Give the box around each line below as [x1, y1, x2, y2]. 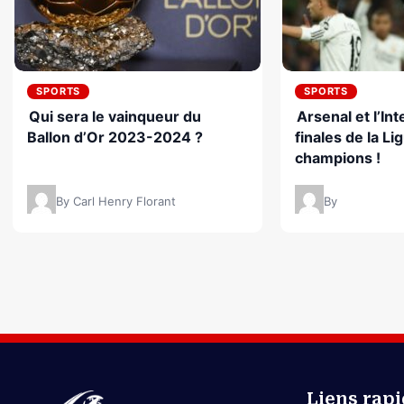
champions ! [294, 149, 381, 168]
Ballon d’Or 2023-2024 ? [27, 128, 203, 147]
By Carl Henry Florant [56, 194, 176, 209]
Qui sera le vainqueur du [29, 107, 201, 126]
